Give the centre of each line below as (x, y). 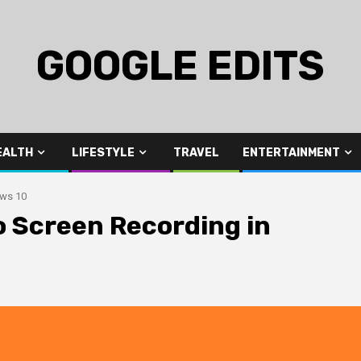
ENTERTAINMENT (291, 153)
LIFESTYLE (103, 153)
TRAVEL (196, 153)
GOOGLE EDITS (180, 66)
